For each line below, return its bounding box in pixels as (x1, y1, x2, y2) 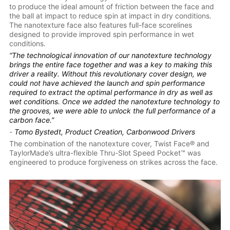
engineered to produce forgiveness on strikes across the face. (9, 158, 218, 167)
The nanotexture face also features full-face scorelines (9, 21, 192, 30)
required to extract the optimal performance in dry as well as (9, 88, 213, 97)
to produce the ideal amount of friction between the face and (9, 2, 214, 11)
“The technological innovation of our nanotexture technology (9, 51, 212, 60)
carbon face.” (9, 116, 54, 125)
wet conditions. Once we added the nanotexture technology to (9, 97, 220, 106)
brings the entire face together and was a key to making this (9, 60, 212, 69)
